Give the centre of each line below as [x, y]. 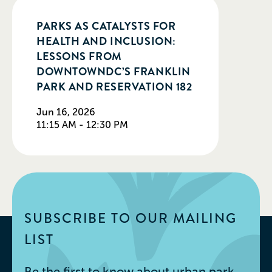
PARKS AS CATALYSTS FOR [106, 26]
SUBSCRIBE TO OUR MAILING [131, 218]
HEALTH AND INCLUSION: [106, 42]
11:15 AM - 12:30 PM [82, 125]
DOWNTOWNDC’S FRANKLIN [114, 72]
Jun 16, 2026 [66, 112]
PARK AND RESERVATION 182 [114, 87]
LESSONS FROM [79, 57]
